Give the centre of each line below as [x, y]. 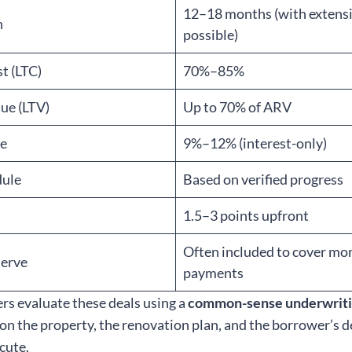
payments [214, 273]
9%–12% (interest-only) [255, 143]
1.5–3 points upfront [246, 216]
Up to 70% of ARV [238, 107]
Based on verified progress [264, 180]
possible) [211, 35]
